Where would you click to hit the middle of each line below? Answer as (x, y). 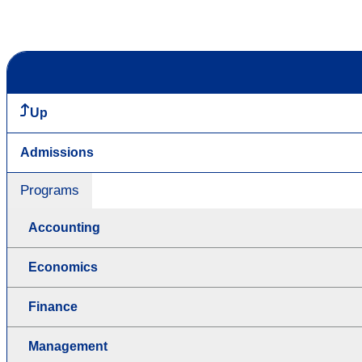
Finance (53, 307)
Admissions (57, 153)
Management (68, 347)
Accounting (64, 228)
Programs (50, 191)
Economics (63, 267)
